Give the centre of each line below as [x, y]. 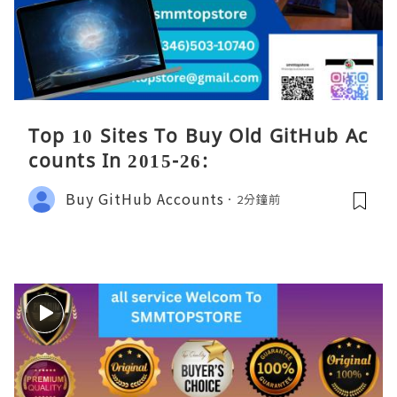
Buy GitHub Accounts [145, 199]
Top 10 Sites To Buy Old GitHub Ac [198, 135]
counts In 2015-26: [118, 160]
